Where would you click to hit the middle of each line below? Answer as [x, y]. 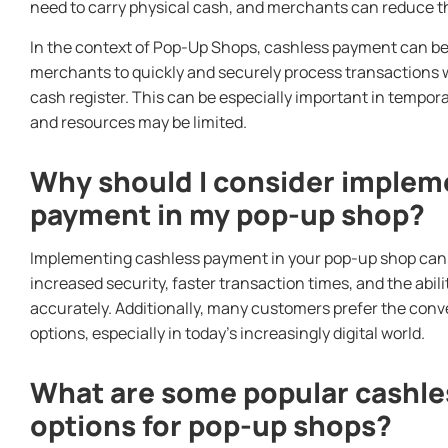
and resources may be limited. [138, 121]
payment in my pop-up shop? [227, 213]
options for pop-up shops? [211, 424]
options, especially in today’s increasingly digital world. [227, 332]
